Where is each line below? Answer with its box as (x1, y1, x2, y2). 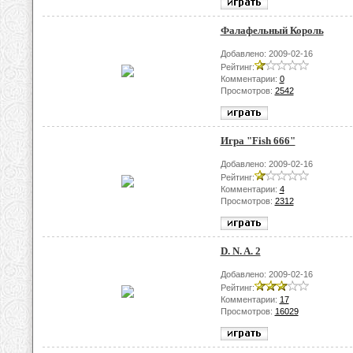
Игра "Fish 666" (220, 135, 295, 147)
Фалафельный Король (220, 24, 324, 36)
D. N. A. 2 (220, 245, 261, 257)
